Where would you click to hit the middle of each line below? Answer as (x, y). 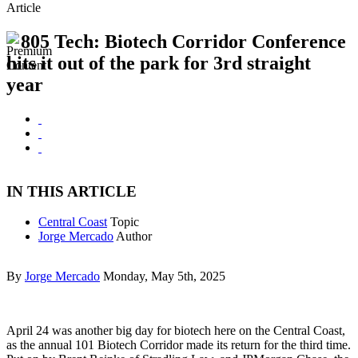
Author (134, 237)
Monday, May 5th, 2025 (164, 276)
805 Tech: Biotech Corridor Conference (183, 42)
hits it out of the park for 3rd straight (159, 63)
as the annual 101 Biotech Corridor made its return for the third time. (179, 345)
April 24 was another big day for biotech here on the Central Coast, (176, 331)
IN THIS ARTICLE (72, 191)
